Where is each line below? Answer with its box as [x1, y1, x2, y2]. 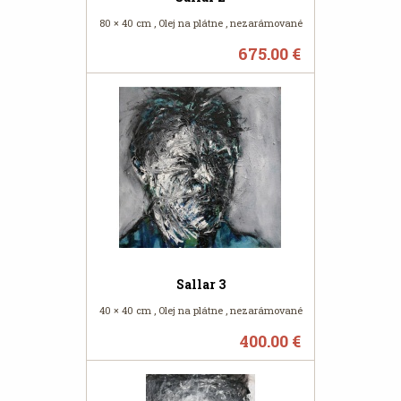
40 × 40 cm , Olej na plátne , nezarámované [98, 303, 303, 317]
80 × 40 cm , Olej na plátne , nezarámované [98, 16, 303, 30]
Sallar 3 [175, 276, 226, 293]
